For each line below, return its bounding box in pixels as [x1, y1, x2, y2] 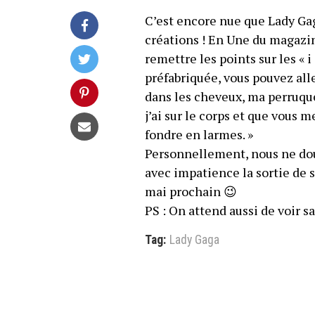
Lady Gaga [169, 233, 219, 247]
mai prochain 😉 [144, 183, 237, 200]
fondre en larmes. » [144, 126, 253, 143]
